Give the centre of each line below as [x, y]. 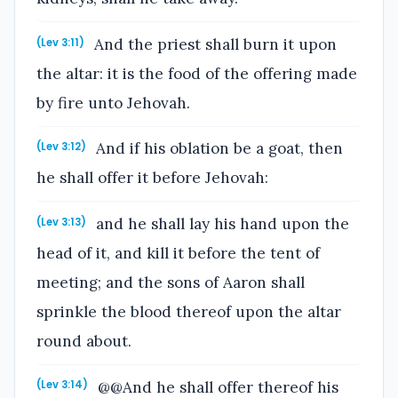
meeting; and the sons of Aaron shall [171, 282]
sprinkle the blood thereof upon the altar [189, 311]
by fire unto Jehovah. [113, 103]
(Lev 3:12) [61, 147]
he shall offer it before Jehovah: [152, 178]
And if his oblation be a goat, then [218, 149]
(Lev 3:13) [61, 222]
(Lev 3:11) [60, 42]
